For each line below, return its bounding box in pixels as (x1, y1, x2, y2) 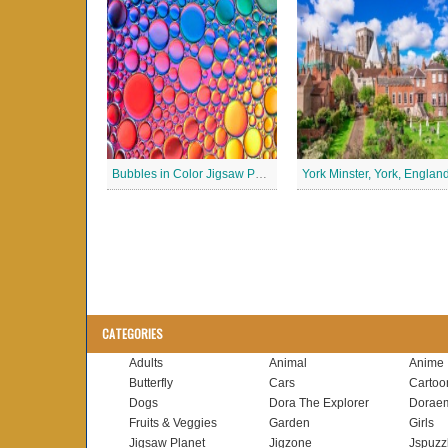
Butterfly (129, 376, 173, 390)
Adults (129, 356, 163, 370)
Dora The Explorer (269, 396, 369, 410)
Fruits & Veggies (129, 416, 217, 430)
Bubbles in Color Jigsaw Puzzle (255, 167, 267, 181)
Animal (269, 356, 307, 370)
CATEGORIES (102, 325, 163, 342)
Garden (269, 416, 310, 430)
